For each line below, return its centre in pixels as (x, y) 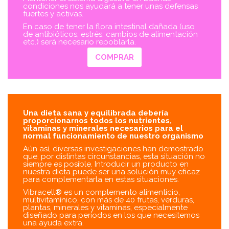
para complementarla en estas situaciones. (101, 180)
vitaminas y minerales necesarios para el (103, 129)
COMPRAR (114, 58)
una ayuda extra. (53, 223)
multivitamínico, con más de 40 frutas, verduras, (109, 200)
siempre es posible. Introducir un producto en (106, 164)
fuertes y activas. (53, 14)
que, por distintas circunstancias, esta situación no (114, 157)
